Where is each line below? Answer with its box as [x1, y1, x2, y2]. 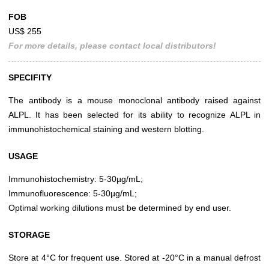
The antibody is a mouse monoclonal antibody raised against [8, 95, 261, 106]
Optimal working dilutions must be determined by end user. [8, 203, 231, 213]
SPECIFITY [8, 73, 52, 83]
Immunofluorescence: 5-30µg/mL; [8, 189, 137, 199]
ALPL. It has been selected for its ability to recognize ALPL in [8, 110, 261, 120]
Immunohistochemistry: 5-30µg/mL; [8, 174, 143, 184]
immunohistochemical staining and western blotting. [8, 124, 204, 134]
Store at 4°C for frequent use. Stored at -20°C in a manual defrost [8, 253, 261, 263]
